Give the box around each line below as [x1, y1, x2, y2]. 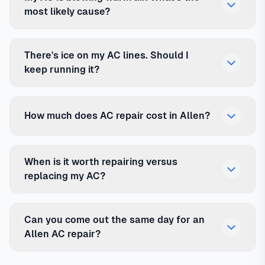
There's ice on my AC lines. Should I [24, 50, 189, 62]
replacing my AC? [24, 170, 105, 182]
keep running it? [24, 64, 99, 76]
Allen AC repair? [24, 228, 101, 240]
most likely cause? [24, 6, 110, 18]
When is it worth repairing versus [24, 156, 177, 168]
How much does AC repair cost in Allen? [24, 110, 210, 122]
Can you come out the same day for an [24, 214, 205, 226]
